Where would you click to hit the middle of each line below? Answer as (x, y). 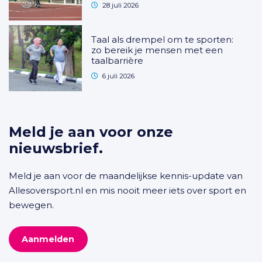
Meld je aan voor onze (91, 132)
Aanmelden (48, 239)
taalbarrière (118, 61)
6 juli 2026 (119, 76)
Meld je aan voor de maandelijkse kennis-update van (126, 176)
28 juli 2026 (121, 6)
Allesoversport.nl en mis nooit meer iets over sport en (127, 191)
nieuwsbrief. (56, 149)
